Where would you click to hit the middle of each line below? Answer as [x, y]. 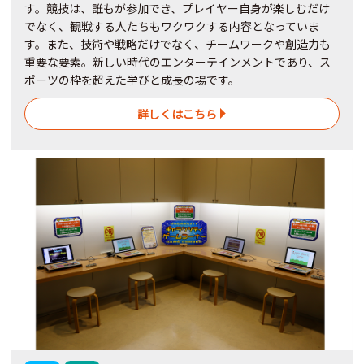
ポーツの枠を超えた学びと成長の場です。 [132, 79]
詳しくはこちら [178, 113]
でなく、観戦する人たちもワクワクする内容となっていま [172, 26]
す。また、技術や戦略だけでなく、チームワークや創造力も [178, 43]
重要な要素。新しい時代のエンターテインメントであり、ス [178, 61]
